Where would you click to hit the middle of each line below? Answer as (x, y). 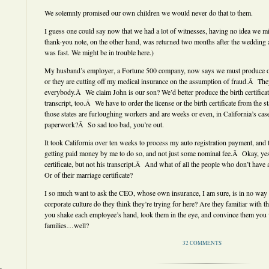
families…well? (67, 225)
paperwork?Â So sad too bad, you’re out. (104, 124)
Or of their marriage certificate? (89, 175)
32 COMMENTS (202, 243)
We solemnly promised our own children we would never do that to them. (149, 13)
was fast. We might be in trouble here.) (99, 52)
